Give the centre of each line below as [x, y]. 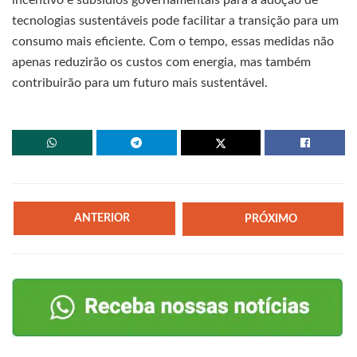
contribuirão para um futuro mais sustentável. [140, 83]
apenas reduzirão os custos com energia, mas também [161, 63]
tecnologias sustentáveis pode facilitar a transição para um [175, 21]
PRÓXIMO [271, 219]
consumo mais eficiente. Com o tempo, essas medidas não [173, 42]
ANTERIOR [102, 219]
